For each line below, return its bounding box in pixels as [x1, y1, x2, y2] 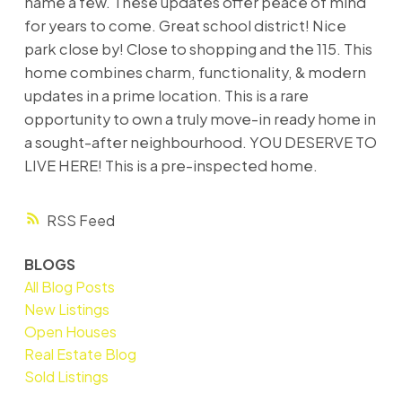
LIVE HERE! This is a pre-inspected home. [23, 155, 318, 175]
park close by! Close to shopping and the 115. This [23, 39, 372, 58]
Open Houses [23, 322, 117, 342]
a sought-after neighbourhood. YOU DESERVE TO [23, 132, 377, 152]
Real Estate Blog [23, 345, 136, 364]
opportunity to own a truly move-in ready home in [23, 109, 376, 128]
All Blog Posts [23, 277, 115, 297]
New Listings [23, 300, 109, 319]
